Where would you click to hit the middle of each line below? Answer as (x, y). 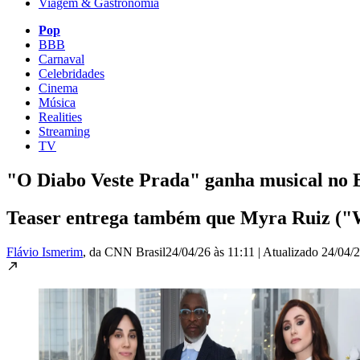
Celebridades (72, 73)
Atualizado (292, 252)
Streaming (64, 131)
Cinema (58, 88)
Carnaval (61, 59)
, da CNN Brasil (124, 252)
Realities (60, 117)
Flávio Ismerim (45, 252)
